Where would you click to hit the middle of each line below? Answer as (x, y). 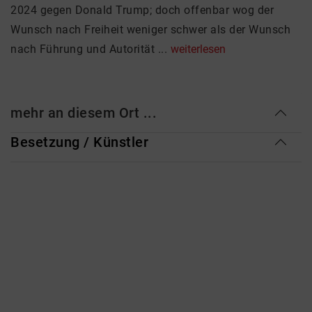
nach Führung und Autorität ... (91, 49)
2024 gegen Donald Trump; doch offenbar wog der (142, 10)
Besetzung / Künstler (79, 142)
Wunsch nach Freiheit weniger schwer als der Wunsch (150, 30)
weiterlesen (198, 49)
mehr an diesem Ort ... (84, 113)
